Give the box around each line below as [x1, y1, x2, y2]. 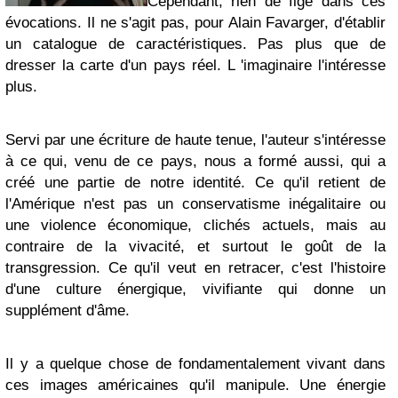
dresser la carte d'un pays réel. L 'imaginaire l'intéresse [5, 57, 386, 74]
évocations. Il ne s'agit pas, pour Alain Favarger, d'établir [5, 14, 386, 31]
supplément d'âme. [5, 302, 130, 319]
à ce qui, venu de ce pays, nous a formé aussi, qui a [5, 153, 386, 170]
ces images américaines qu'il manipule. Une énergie [5, 377, 386, 394]
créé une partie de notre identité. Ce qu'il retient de [5, 174, 386, 191]
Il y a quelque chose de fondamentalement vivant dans [5, 355, 386, 372]
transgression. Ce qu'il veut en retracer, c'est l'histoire [5, 259, 386, 276]
